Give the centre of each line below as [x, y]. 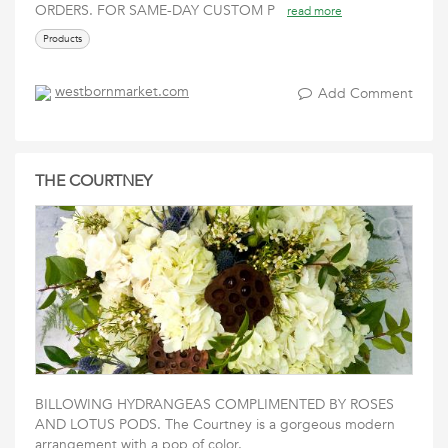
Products [62, 39]
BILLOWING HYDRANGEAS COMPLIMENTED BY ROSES [214, 404]
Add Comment [365, 93]
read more [314, 11]
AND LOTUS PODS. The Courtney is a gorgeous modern [215, 424]
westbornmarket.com [122, 92]
